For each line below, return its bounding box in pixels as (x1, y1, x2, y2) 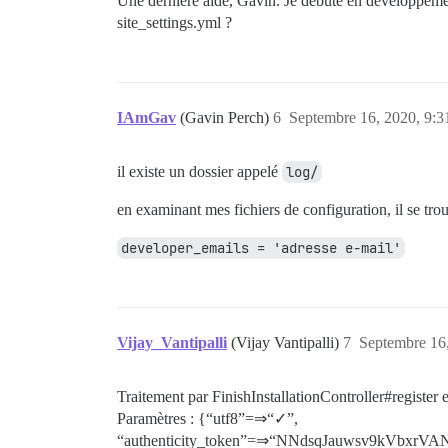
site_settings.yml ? (117, 14, 232, 31)
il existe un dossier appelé (117, 163, 282, 180)
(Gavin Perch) (180, 109, 273, 126)
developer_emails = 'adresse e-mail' (121, 239, 401, 257)
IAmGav (117, 109, 176, 126)
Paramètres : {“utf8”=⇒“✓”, (117, 410, 298, 427)
